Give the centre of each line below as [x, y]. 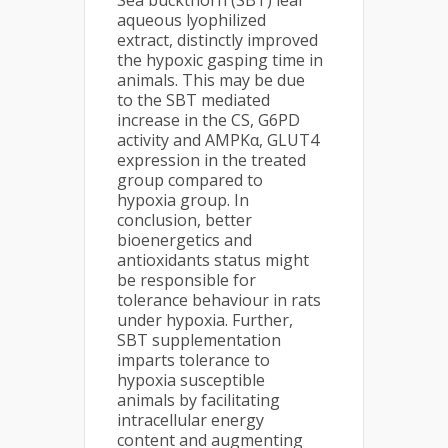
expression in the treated [211, 160]
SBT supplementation [199, 340]
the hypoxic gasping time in [220, 60]
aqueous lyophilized [191, 20]
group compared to [190, 180]
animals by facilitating [198, 400]
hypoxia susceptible [191, 380]
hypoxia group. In [183, 200]
